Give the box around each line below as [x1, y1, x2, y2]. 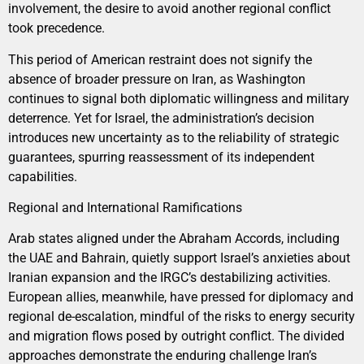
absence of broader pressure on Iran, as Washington [8, 71, 305, 87]
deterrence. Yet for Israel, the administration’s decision [8, 110, 314, 126]
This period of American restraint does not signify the [8, 51, 312, 67]
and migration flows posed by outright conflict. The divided [8, 328, 344, 344]
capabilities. [8, 168, 77, 184]
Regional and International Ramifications [8, 200, 242, 216]
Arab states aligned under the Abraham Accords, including [8, 231, 340, 247]
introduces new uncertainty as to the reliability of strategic [8, 129, 339, 145]
